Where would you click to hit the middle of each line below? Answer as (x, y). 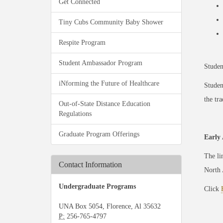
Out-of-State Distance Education (105, 104)
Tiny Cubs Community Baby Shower (111, 22)
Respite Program (82, 43)
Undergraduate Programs (97, 186)
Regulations (75, 114)
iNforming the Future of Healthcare (109, 83)
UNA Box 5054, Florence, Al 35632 (110, 206)
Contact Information (90, 165)
